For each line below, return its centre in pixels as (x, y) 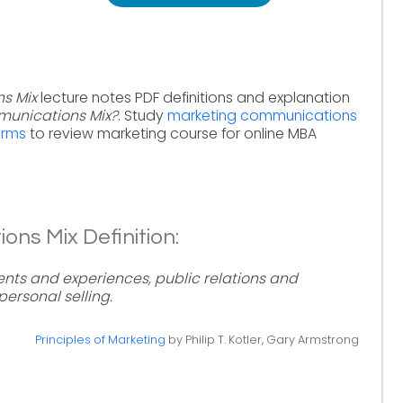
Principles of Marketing (100, 340)
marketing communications (262, 116)
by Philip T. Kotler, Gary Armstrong (262, 340)
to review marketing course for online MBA (171, 134)
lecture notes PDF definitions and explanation (193, 98)
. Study (143, 116)
